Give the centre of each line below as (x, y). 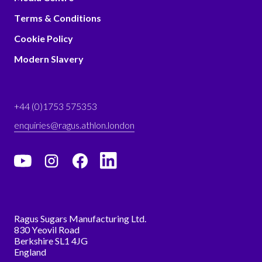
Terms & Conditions (58, 18)
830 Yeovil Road (47, 229)
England (30, 251)
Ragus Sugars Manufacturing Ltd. (80, 218)
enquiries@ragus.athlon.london (74, 125)
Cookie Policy (44, 38)
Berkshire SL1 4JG (51, 240)
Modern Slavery (49, 58)
